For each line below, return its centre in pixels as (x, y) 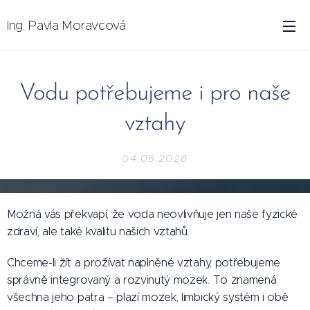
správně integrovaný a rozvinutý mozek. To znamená (142, 280)
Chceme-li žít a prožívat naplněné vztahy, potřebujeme (144, 263)
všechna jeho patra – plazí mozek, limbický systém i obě (148, 297)
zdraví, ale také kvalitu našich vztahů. (98, 231)
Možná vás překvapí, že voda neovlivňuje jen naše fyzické (153, 214)
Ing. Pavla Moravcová (66, 25)
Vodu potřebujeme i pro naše (155, 94)
